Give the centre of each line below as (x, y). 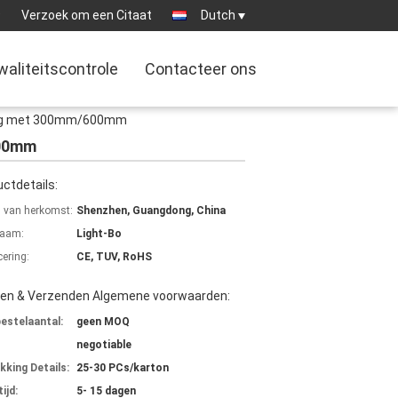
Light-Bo (99, 234)
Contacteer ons (201, 69)
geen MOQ (103, 322)
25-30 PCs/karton (123, 368)
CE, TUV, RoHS (114, 257)
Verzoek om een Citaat (87, 15)
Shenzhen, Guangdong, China (151, 211)
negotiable (104, 345)
